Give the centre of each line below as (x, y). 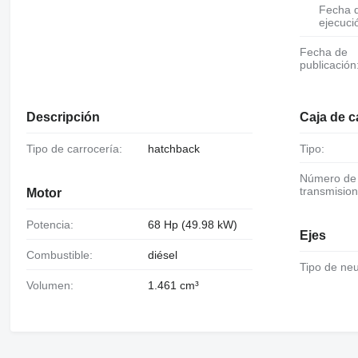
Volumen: (53, 285)
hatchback (173, 148)
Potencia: (53, 225)
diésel (162, 255)
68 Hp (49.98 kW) (192, 225)
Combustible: (63, 255)
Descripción (63, 117)
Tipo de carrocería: (77, 148)
